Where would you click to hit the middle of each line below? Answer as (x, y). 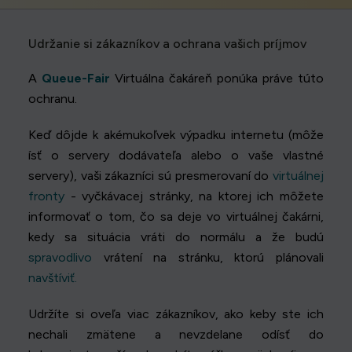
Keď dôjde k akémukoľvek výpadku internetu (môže (176, 134)
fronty (46, 196)
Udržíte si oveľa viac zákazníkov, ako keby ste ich (176, 313)
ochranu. (53, 98)
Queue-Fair (76, 78)
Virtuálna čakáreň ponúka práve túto (217, 78)
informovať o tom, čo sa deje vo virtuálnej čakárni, (176, 216)
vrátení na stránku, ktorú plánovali (208, 257)
